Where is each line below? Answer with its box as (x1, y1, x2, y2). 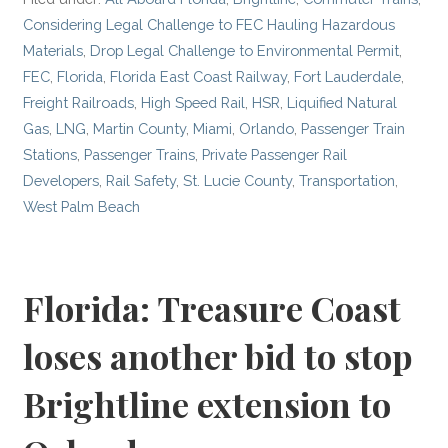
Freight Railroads (23, 94, 135, 112)
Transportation (299, 172, 396, 190)
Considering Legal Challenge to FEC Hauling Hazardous (23, 16, 396, 34)
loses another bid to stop (23, 333, 414, 380)
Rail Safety (106, 172, 177, 190)
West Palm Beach (23, 198, 141, 216)
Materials (23, 42, 84, 60)
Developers (23, 172, 100, 190)
